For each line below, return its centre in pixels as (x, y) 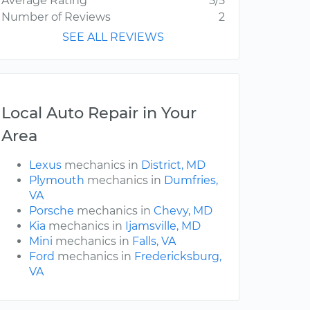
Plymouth (57, 181)
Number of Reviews (56, 17)
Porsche (52, 211)
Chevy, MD (183, 211)
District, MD (173, 165)
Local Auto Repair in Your (99, 113)
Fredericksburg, (178, 257)
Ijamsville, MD (163, 226)
